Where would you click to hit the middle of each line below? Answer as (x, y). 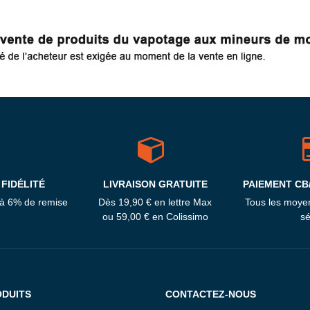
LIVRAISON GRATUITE (155, 184)
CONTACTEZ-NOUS (211, 294)
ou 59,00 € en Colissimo (155, 217)
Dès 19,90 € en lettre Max (155, 202)
